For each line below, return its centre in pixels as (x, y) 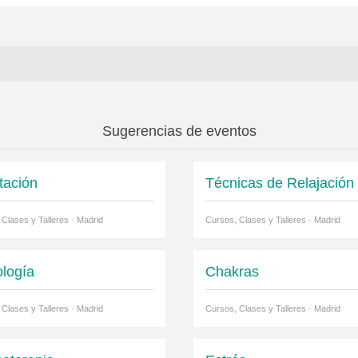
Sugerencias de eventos (179, 131)
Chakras (232, 272)
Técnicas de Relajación (279, 183)
